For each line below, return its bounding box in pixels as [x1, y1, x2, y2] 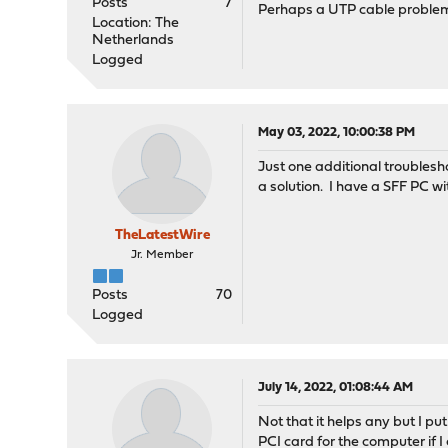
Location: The [92, 16, 180, 31]
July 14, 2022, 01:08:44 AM [258, 381, 414, 394]
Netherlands [92, 33, 175, 48]
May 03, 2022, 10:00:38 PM [258, 126, 416, 139]
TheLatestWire [114, 228, 210, 243]
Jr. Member [131, 249, 194, 261]
